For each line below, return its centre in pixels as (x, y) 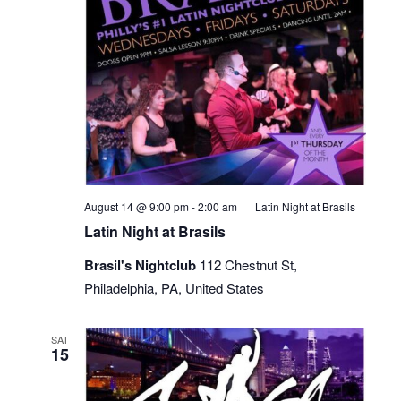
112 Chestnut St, (248, 264)
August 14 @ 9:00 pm (136, 206)
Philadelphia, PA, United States (174, 287)
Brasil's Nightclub (141, 264)
